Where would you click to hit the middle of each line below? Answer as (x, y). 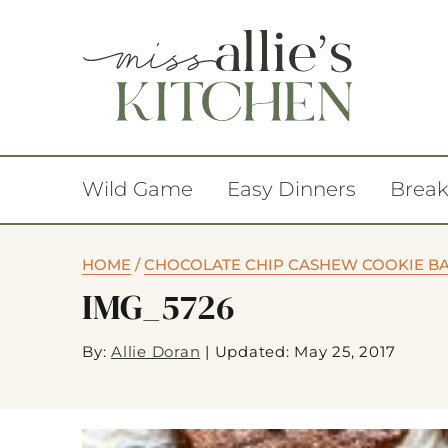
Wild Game (137, 189)
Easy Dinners (291, 189)
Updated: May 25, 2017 (305, 351)
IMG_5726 (158, 307)
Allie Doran (156, 351)
